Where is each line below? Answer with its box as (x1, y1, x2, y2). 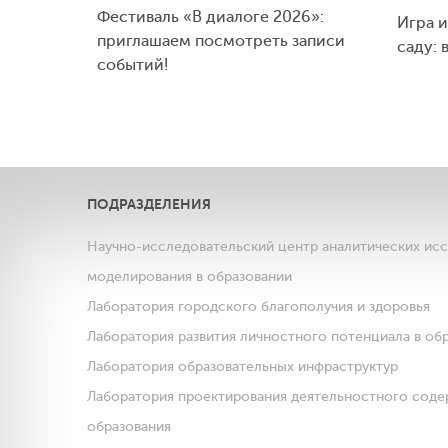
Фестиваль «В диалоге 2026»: (97, 7, 324, 26)
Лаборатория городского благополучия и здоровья (87, 298, 430, 314)
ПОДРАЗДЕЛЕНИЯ (87, 195, 211, 212)
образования (87, 418, 171, 434)
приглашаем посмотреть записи (97, 31, 345, 50)
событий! (97, 55, 168, 74)
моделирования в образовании (87, 268, 292, 284)
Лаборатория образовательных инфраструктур (87, 358, 398, 374)
